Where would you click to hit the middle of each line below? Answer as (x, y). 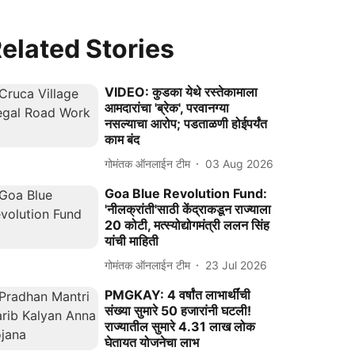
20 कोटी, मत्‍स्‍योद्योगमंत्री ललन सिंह (187, 225)
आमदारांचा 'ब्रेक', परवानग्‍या (167, 108)
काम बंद (122, 139)
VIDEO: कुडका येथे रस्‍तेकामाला (181, 92)
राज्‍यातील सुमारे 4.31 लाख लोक (180, 326)
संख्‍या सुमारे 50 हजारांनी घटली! (178, 311)
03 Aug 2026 (240, 163)
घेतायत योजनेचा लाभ (152, 342)
